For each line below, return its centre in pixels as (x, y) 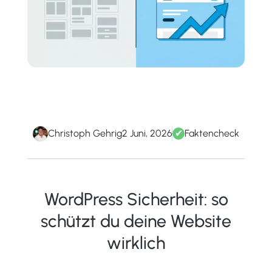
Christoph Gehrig (85, 134)
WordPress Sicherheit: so (136, 199)
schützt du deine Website (136, 221)
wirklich (136, 243)
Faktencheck (212, 134)
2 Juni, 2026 (147, 134)
